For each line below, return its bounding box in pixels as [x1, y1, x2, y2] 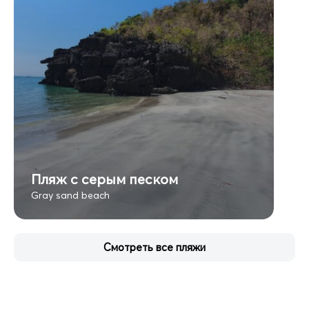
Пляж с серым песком [31, 170, 178, 188]
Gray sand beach [31, 188, 110, 201]
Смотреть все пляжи [103, 240, 206, 254]
